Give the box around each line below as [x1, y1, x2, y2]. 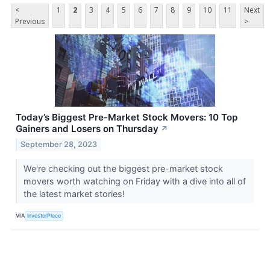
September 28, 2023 [20, 140, 98, 149]
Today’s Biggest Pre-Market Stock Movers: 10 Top [16, 111, 237, 124]
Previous [15, 16, 45, 27]
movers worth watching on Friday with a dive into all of [23, 176, 246, 187]
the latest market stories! [23, 189, 127, 199]
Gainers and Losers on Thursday [16, 123, 159, 135]
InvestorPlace [27, 212, 61, 219]
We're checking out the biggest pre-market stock [23, 163, 223, 174]
